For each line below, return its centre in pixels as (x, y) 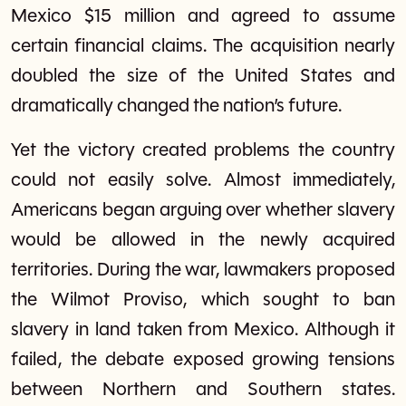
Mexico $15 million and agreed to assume (203, 16)
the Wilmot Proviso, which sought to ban (203, 300)
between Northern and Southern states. (203, 390)
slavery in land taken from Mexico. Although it (203, 330)
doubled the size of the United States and (203, 76)
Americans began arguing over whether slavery (203, 210)
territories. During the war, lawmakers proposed (203, 270)
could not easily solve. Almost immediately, (203, 180)
